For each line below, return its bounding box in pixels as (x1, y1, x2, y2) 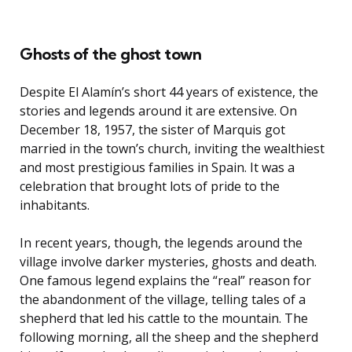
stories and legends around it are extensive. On (20, 101, 297, 119)
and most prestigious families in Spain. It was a (20, 158, 295, 176)
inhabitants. (20, 196, 90, 214)
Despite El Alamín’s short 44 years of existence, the (20, 82, 318, 101)
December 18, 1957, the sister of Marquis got (20, 120, 285, 138)
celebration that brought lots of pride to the (20, 177, 280, 195)
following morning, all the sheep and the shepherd (20, 328, 318, 346)
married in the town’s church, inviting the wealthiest (20, 139, 324, 157)
